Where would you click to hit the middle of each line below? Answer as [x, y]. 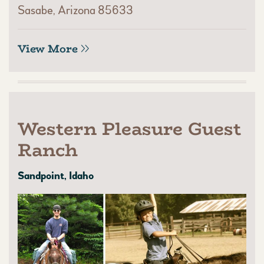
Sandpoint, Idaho [56, 176]
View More [48, 49]
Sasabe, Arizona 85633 [75, 11]
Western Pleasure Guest [129, 129]
